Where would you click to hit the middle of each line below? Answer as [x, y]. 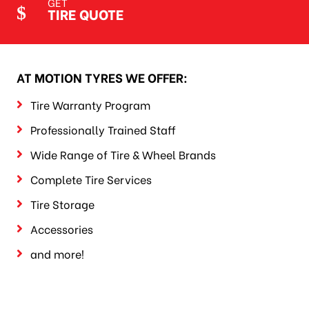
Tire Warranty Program [90, 104]
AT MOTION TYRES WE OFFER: [102, 77]
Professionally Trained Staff [103, 129]
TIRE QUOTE [85, 13]
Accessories [61, 228]
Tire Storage [62, 203]
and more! [57, 253]
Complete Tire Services [91, 179]
